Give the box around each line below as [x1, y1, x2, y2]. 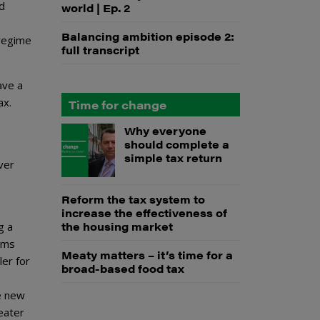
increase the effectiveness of [61, 205, 227, 220]
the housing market [61, 219, 173, 234]
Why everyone [124, 123, 206, 138]
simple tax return [124, 150, 222, 165]
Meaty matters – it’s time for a [61, 247, 233, 262]
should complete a [124, 136, 229, 151]
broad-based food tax [61, 261, 184, 276]
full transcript [61, 42, 139, 57]
